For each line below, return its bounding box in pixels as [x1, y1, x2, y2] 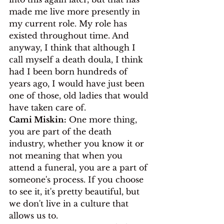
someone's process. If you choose [9, 174, 146, 184]
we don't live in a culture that [9, 198, 131, 208]
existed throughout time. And [9, 30, 131, 40]
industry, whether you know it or [9, 138, 146, 148]
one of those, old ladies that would [9, 90, 151, 100]
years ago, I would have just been [9, 78, 147, 88]
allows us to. [9, 210, 60, 220]
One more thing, [66, 114, 139, 124]
